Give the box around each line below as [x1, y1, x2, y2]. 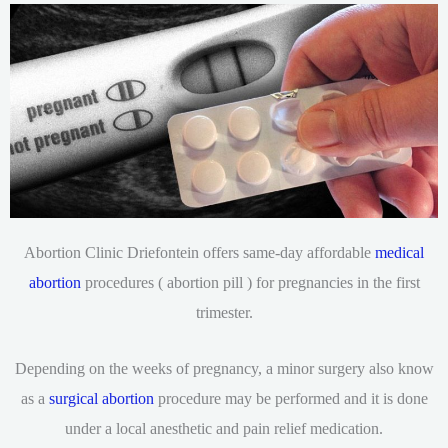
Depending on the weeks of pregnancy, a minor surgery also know [14, 359, 434, 379]
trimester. [195, 302, 253, 322]
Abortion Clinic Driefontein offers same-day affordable [24, 242, 375, 262]
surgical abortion [48, 389, 154, 409]
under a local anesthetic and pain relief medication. [65, 419, 383, 439]
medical [375, 242, 424, 262]
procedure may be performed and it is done [153, 389, 428, 409]
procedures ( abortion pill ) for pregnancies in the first [80, 272, 420, 292]
